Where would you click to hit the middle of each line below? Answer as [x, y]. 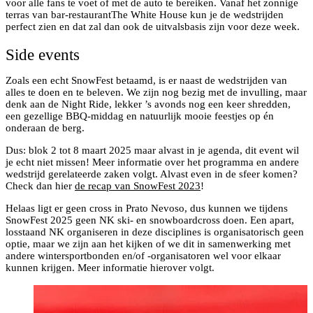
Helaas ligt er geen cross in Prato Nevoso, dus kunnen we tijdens [147, 208]
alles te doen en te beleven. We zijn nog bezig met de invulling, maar [156, 92]
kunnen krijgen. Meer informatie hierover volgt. [110, 268]
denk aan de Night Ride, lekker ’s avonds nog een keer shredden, [148, 104]
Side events [43, 55]
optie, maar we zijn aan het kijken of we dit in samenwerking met [148, 244]
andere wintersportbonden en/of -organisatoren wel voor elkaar [143, 256]
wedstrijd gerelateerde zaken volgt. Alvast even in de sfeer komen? [152, 174]
